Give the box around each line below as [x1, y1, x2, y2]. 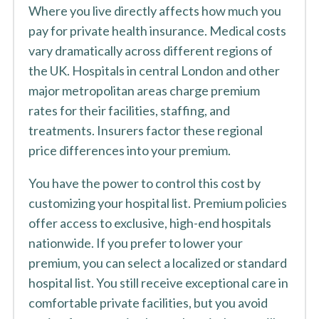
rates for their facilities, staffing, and [28, 103, 230, 118]
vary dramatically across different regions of [28, 43, 273, 58]
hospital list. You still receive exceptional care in [28, 275, 288, 291]
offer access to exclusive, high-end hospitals [28, 215, 271, 231]
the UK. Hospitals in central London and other [28, 63, 280, 78]
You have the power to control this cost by [28, 175, 261, 191]
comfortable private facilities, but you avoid [28, 295, 268, 310]
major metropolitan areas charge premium [28, 83, 260, 98]
